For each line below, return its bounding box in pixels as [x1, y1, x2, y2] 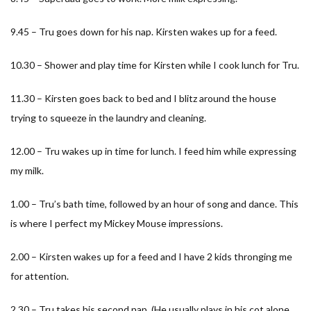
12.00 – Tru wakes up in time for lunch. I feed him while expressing [10, 144, 296, 157]
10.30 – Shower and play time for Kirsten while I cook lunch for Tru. [10, 58, 299, 71]
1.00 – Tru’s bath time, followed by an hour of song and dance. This [10, 197, 299, 210]
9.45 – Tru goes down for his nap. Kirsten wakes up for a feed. [10, 25, 277, 37]
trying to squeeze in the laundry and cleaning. [10, 111, 206, 124]
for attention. [10, 269, 69, 282]
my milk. [10, 164, 44, 176]
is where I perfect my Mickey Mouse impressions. [10, 217, 223, 229]
